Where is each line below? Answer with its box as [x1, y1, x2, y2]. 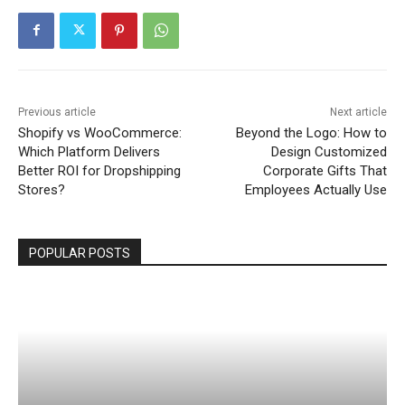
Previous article [18, 105, 96, 118]
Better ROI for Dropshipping [18, 162, 181, 179]
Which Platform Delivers [18, 143, 160, 160]
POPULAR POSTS [29, 245, 130, 260]
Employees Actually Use [244, 181, 387, 198]
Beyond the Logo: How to [235, 124, 387, 141]
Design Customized [270, 143, 387, 160]
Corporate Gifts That [262, 162, 387, 179]
